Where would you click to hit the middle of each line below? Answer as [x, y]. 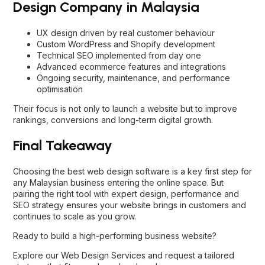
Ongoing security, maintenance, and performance [133, 78]
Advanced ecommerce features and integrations [131, 67]
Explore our [37, 256]
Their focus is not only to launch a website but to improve [125, 109]
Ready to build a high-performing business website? [115, 236]
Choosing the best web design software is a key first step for [132, 172]
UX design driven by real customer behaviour [126, 33]
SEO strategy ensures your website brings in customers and [130, 205]
